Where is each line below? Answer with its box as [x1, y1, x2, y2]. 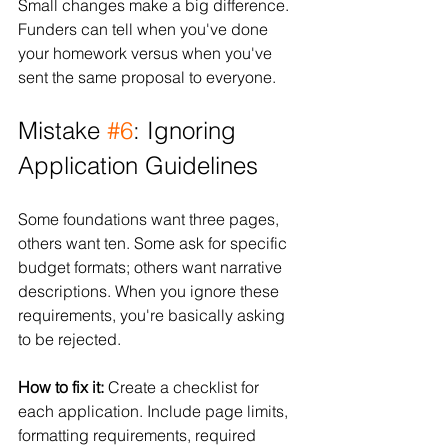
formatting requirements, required [18, 424, 260, 445]
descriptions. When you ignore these [18, 280, 283, 301]
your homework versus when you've [18, 42, 276, 63]
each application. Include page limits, [18, 400, 292, 421]
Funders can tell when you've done [18, 18, 272, 39]
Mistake [18, 115, 107, 145]
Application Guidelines [18, 150, 258, 180]
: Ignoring [133, 115, 243, 145]
